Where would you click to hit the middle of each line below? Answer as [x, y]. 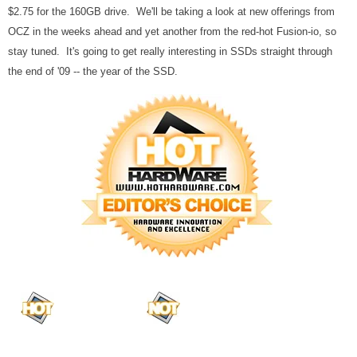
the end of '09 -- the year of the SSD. [93, 72]
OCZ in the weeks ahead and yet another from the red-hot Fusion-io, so [172, 32]
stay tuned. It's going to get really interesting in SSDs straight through [170, 52]
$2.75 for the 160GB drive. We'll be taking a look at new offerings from [171, 12]
